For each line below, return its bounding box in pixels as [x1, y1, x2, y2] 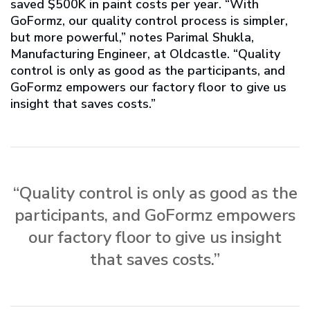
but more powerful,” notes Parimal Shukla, [10, 29, 254, 46]
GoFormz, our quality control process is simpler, [10, 12, 288, 30]
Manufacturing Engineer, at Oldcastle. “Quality [10, 46, 280, 63]
